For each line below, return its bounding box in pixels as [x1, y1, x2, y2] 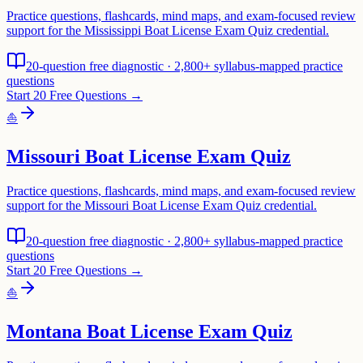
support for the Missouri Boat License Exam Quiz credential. [6, 199, 317, 213]
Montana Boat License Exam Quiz [6, 321, 293, 343]
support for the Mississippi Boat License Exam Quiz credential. [6, 23, 329, 38]
